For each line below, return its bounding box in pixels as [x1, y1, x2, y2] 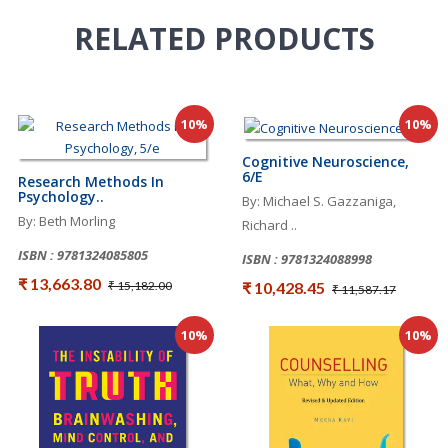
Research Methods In [18, 172, 164, 192]
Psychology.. [18, 187, 104, 207]
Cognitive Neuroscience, [242, 151, 409, 171]
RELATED [73, 18, 214, 60]
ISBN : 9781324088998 [242, 249, 372, 268]
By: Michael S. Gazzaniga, [242, 191, 396, 210]
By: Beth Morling [18, 212, 115, 231]
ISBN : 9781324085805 [18, 246, 148, 265]
